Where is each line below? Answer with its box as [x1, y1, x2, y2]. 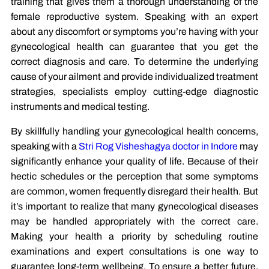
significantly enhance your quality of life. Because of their [11, 156, 258, 167]
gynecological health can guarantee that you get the [11, 41, 258, 52]
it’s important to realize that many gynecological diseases [11, 201, 258, 212]
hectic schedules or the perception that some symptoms [11, 171, 258, 182]
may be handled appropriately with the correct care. [11, 216, 258, 227]
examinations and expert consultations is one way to [11, 246, 258, 257]
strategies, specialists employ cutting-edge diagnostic [11, 86, 258, 97]
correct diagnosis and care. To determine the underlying [11, 56, 258, 67]
